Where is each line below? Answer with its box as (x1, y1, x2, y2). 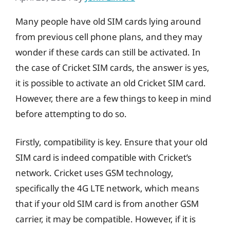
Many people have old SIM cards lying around (15, 15, 201, 27)
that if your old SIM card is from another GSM (15, 198, 199, 209)
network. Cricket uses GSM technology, (15, 167, 174, 179)
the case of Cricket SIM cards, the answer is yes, (15, 61, 209, 73)
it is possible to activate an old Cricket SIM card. (15, 76, 206, 89)
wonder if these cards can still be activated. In (15, 46, 201, 58)
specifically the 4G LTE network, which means (15, 182, 199, 194)
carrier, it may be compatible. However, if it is (15, 213, 196, 225)
